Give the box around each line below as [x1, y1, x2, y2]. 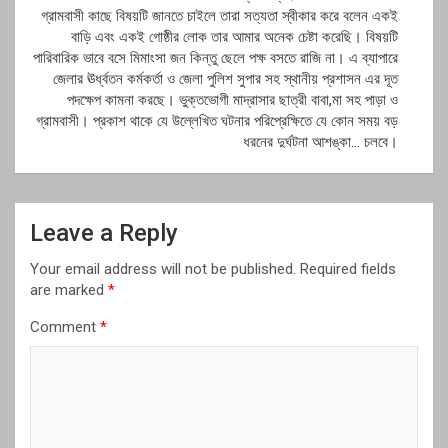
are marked [30, 280, 108, 299]
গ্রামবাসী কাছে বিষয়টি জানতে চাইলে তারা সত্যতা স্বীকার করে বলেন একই [41, 6, 398, 25]
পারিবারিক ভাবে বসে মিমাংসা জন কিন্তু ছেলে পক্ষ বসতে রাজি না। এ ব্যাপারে [33, 48, 398, 67]
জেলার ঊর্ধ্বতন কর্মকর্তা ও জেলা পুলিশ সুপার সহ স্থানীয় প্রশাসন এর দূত [53, 69, 398, 88]
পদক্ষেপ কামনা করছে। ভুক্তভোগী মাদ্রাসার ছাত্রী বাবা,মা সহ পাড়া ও [67, 90, 398, 109]
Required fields [300, 259, 396, 278]
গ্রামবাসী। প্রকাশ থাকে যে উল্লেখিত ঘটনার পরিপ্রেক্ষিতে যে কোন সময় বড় [36, 111, 398, 130]
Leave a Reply [30, 218, 178, 247]
